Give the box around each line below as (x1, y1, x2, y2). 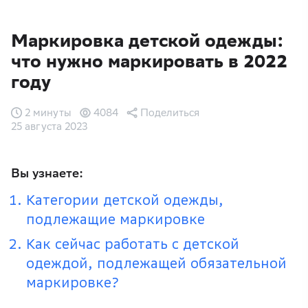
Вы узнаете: (11, 166, 83, 181)
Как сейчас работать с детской (26, 236, 239, 253)
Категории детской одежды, (26, 192, 223, 209)
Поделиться (140, 107, 199, 119)
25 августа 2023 (11, 120, 87, 133)
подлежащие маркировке (26, 211, 205, 228)
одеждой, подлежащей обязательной (26, 255, 287, 272)
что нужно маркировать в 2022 (11, 50, 287, 72)
